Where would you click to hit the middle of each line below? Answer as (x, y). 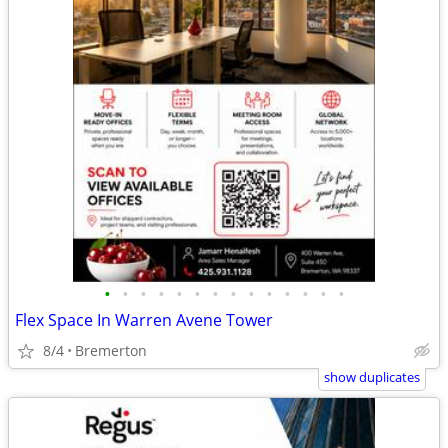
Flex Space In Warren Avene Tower (144, 320)
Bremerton (111, 350)
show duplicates (372, 377)
